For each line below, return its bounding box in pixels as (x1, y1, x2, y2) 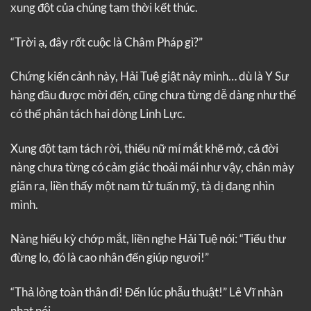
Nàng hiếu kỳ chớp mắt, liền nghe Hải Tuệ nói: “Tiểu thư (10, 231, 286, 246)
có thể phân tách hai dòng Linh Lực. (10, 106, 185, 121)
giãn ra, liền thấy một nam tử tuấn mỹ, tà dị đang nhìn (10, 178, 274, 193)
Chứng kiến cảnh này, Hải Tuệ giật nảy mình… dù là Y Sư (10, 69, 289, 84)
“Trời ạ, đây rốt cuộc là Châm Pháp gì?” (10, 34, 203, 49)
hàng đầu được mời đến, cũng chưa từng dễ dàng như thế (10, 87, 296, 103)
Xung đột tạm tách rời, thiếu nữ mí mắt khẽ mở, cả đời (10, 140, 278, 155)
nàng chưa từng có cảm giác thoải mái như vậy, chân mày (10, 159, 294, 174)
